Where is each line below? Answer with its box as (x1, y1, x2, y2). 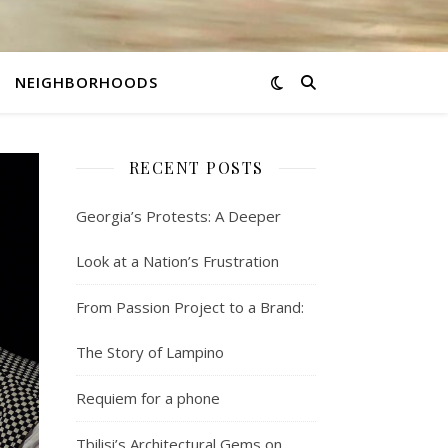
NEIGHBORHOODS (14, 72, 158, 92)
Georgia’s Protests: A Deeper (76, 206, 281, 226)
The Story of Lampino (76, 342, 224, 362)
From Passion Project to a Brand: (76, 297, 304, 317)
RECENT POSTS (128, 157, 264, 178)
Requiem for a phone (76, 388, 220, 408)
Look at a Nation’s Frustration (76, 251, 279, 271)
